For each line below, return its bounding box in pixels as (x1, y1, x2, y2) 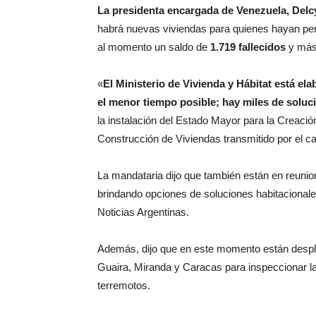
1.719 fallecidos (210, 41, 286, 53)
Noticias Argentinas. (97, 206, 189, 218)
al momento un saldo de (97, 41, 210, 53)
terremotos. (97, 279, 150, 291)
